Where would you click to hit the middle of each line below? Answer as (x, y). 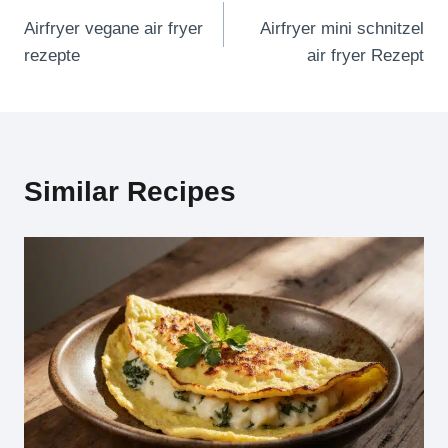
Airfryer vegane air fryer (113, 29)
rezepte (52, 56)
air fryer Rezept (365, 56)
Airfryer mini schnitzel (342, 29)
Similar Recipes (130, 192)
